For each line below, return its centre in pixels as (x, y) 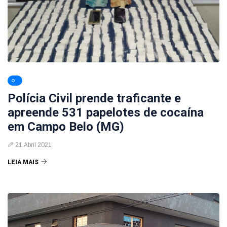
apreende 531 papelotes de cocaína (106, 112)
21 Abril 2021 (33, 145)
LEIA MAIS (23, 162)
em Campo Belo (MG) (66, 127)
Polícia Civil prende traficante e (94, 98)
